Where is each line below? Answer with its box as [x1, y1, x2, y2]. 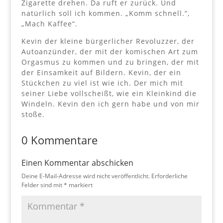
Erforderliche [151, 172, 188, 181]
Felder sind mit [21, 181, 64, 190]
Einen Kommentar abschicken [21, 157, 133, 169]
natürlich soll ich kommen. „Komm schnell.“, [21, 8, 190, 18]
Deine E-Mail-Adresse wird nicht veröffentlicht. [21, 172, 150, 181]
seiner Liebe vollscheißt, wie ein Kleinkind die [21, 89, 197, 99]
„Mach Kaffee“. [21, 19, 78, 29]
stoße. [21, 110, 45, 119]
